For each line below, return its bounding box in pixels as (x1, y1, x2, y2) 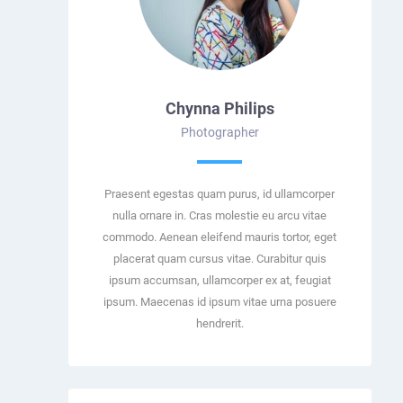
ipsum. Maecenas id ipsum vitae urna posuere (103, 294, 336, 309)
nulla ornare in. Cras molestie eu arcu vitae (112, 208, 327, 222)
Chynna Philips (165, 98, 274, 118)
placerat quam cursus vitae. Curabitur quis (112, 251, 327, 265)
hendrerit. (195, 316, 244, 330)
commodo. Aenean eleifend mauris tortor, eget (103, 229, 337, 244)
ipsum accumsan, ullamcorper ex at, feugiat (108, 273, 331, 287)
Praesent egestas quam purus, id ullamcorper (104, 186, 336, 201)
